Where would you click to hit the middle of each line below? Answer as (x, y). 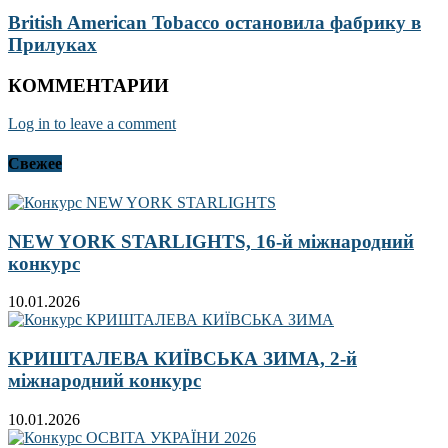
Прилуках (52, 44)
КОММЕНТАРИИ (88, 85)
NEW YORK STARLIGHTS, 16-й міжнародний (211, 241)
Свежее (35, 163)
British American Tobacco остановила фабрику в (214, 22)
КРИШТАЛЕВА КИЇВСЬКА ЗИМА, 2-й (182, 359)
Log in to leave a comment (92, 124)
